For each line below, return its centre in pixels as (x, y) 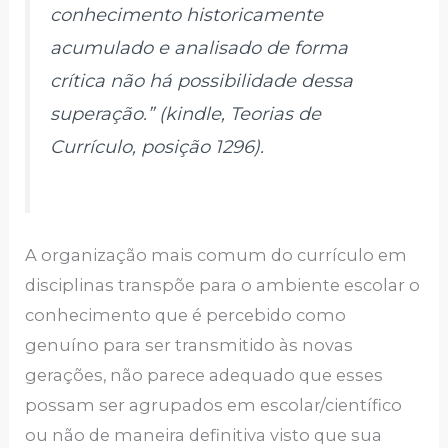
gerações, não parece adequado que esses (204, 374)
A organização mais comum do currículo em (216, 254)
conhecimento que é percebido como (186, 314)
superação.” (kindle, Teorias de (186, 113)
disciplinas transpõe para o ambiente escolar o (223, 284)
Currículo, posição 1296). (157, 146)
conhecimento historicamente (187, 14)
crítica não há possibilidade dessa (202, 80)
